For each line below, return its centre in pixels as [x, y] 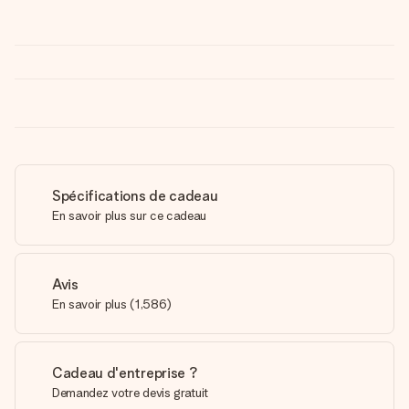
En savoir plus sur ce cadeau [130, 215]
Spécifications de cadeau [135, 196]
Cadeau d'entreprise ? [125, 373]
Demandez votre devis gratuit [131, 393]
